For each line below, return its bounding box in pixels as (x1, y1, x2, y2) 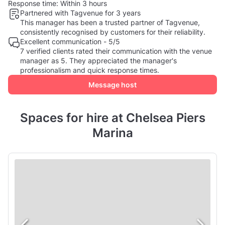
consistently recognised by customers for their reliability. (20, 28, 205, 37)
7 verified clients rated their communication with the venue (20, 47, 212, 56)
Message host (88, 80, 137, 89)
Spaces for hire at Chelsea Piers (20, 110, 205, 126)
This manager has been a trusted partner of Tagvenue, (20, 18, 200, 27)
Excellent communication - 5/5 (20, 37, 120, 46)
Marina (92, 126, 133, 141)
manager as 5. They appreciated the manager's (20, 56, 177, 65)
